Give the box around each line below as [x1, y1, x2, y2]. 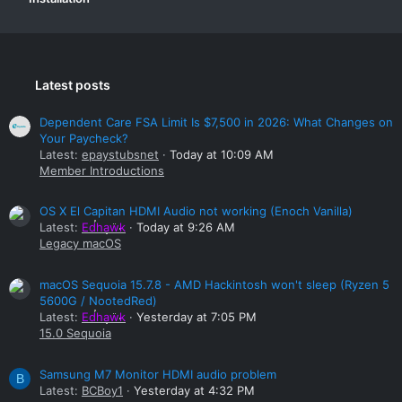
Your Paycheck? [39, 130, 128, 145]
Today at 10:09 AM [170, 146, 274, 162]
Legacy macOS [39, 236, 121, 251]
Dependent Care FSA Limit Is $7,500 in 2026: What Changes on [39, 114, 393, 129]
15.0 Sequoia [39, 325, 111, 340]
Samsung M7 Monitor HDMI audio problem [39, 366, 276, 381]
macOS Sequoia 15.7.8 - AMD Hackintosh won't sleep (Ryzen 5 [39, 276, 389, 292]
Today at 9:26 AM [136, 220, 235, 235]
